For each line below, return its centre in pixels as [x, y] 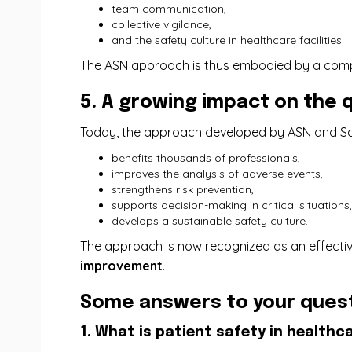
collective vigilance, [161, 24]
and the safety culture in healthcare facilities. [228, 40]
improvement [121, 266]
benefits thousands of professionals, [206, 158]
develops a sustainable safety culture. [210, 221]
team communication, [169, 9]
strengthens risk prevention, [183, 189]
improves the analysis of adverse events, [217, 174]
